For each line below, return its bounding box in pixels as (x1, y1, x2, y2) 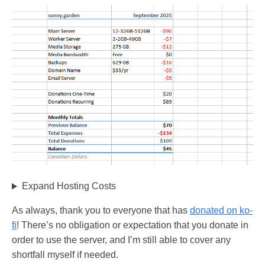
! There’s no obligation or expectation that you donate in (17, 220, 248, 231)
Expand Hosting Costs (21, 181, 116, 192)
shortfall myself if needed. (12, 250, 118, 260)
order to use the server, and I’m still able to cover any (12, 235, 231, 245)
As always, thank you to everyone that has (12, 205, 190, 216)
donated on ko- (190, 205, 253, 216)
